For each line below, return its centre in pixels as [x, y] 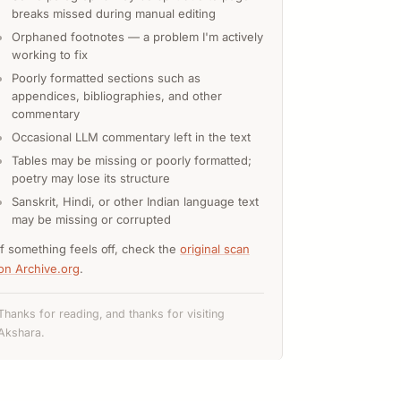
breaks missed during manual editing [114, 14]
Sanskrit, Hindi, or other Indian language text [135, 202]
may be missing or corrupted [91, 220]
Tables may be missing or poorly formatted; [132, 161]
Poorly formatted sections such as [106, 78]
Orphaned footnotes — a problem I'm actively [137, 37]
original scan [215, 249]
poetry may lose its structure [91, 179]
